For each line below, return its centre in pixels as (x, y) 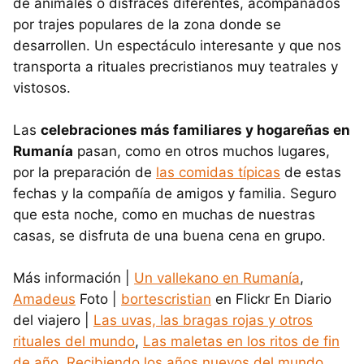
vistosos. (42, 88)
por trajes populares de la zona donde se (147, 25)
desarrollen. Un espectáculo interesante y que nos (177, 46)
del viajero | (53, 321)
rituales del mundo (74, 342)
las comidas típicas (218, 173)
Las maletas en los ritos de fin (241, 342)
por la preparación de (84, 173)
